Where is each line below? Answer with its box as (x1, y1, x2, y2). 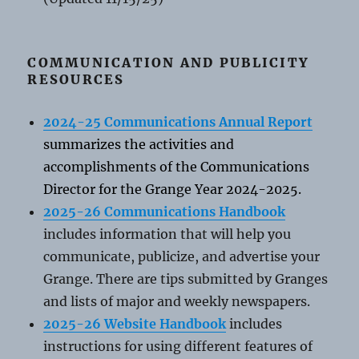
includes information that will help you (43, 225, 292, 242)
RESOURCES (27, 71, 125, 87)
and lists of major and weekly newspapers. (43, 292, 311, 309)
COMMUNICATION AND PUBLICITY (27, 54, 310, 71)
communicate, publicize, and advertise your (43, 248, 321, 264)
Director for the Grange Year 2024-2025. (43, 180, 302, 197)
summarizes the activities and (43, 135, 235, 152)
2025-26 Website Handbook (43, 315, 227, 332)
